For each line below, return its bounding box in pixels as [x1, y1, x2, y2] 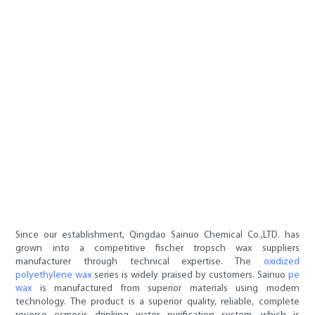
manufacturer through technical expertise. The [15, 257, 264, 268]
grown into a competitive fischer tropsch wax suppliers [15, 243, 300, 255]
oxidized [263, 257, 300, 268]
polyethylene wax [15, 270, 92, 281]
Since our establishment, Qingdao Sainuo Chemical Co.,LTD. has [15, 230, 300, 241]
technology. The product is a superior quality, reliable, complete [15, 297, 300, 308]
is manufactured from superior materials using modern [32, 283, 300, 295]
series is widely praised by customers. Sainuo [91, 270, 288, 281]
